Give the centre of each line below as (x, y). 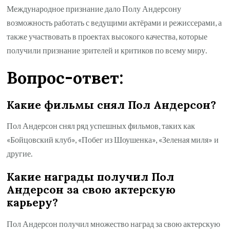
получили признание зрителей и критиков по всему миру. (107, 50)
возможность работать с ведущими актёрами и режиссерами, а (114, 23)
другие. (20, 154)
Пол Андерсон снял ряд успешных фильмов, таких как (101, 126)
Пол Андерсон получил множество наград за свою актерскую (114, 223)
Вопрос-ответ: (65, 78)
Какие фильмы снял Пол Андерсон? (112, 105)
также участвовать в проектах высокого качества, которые (107, 36)
